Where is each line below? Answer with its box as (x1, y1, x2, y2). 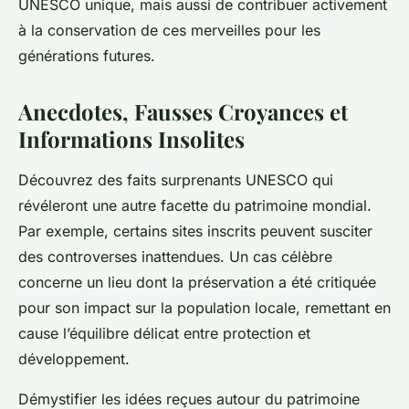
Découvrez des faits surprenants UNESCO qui (18, 170, 333, 189)
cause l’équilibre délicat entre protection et (18, 323, 310, 342)
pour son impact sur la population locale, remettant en (18, 298, 391, 317)
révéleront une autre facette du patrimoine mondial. (18, 195, 372, 215)
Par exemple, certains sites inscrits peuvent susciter (18, 221, 372, 240)
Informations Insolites (18, 123, 245, 153)
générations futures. (18, 46, 155, 65)
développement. (18, 349, 130, 368)
